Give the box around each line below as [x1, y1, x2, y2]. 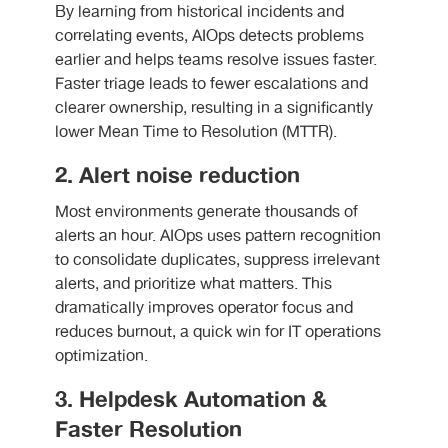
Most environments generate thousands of [55, 200, 358, 226]
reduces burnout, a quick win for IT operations [55, 320, 381, 346]
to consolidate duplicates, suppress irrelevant [55, 248, 380, 274]
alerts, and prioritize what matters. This [55, 272, 332, 298]
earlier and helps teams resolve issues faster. [55, 48, 377, 74]
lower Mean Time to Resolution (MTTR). [55, 120, 337, 146]
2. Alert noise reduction [55, 158, 300, 195]
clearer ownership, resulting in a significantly [55, 96, 373, 122]
